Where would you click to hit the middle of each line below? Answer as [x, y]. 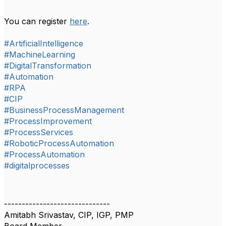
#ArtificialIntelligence [44, 44]
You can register [37, 21]
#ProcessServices [39, 132]
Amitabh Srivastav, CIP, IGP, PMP [69, 215]
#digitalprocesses [37, 166]
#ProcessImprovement [48, 121]
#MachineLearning [40, 55]
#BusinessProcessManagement [64, 110]
